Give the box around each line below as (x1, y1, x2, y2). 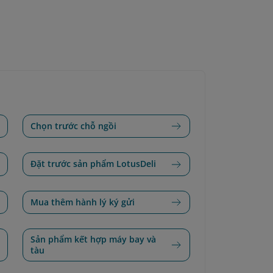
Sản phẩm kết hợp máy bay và (30, 233, 157, 245)
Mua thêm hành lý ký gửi (30, 196, 135, 208)
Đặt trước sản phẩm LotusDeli (30, 158, 157, 170)
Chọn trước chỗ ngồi (30, 120, 117, 132)
